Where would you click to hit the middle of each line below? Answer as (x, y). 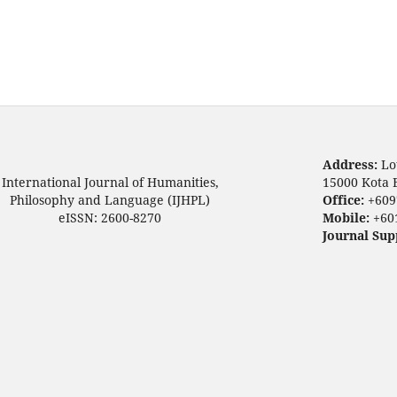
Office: (345, 200)
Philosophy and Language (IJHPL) (110, 200)
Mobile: (348, 218)
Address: (352, 165)
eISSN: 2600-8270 (110, 218)
